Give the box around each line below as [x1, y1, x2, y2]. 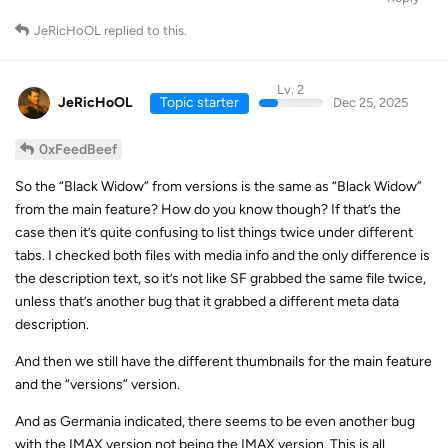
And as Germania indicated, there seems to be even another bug [15, 413, 415, 430]
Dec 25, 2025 [332, 94, 408, 110]
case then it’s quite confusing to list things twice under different [15, 224, 413, 241]
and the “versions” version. [15, 376, 180, 393]
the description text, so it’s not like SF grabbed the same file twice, [15, 270, 426, 287]
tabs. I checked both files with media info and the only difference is [15, 247, 430, 264]
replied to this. [101, 22, 187, 38]
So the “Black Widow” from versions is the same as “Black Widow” [15, 178, 422, 195]
